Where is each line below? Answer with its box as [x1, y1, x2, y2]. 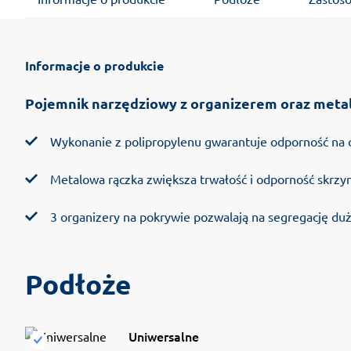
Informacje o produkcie [25, 56, 164, 74]
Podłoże [25, 266, 131, 301]
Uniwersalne [128, 327, 199, 345]
